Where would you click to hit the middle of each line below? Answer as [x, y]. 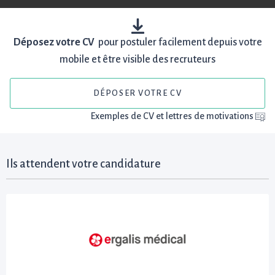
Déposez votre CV [54, 42]
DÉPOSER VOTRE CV [137, 93]
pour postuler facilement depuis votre [178, 42]
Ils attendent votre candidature [83, 164]
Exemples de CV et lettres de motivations [173, 116]
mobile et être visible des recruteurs [137, 59]
